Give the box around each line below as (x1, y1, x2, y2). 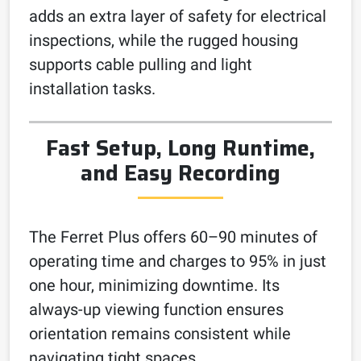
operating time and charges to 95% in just (29, 251, 326, 271)
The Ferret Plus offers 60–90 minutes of (29, 226, 317, 247)
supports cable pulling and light (29, 54, 252, 74)
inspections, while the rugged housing (29, 30, 298, 50)
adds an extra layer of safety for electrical (29, 6, 326, 26)
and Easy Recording (81, 156, 280, 190)
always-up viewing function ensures (29, 299, 284, 319)
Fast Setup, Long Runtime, (46, 131, 315, 165)
